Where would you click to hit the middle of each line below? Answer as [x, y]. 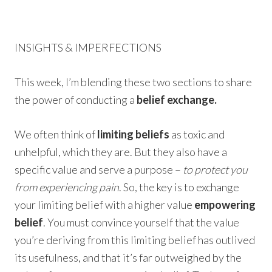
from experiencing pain [67, 187]
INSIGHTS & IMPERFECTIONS [88, 48]
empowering [225, 205]
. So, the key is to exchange [179, 187]
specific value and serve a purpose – [99, 170]
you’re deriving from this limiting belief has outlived [135, 240]
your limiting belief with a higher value [105, 205]
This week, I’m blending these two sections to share [134, 82]
